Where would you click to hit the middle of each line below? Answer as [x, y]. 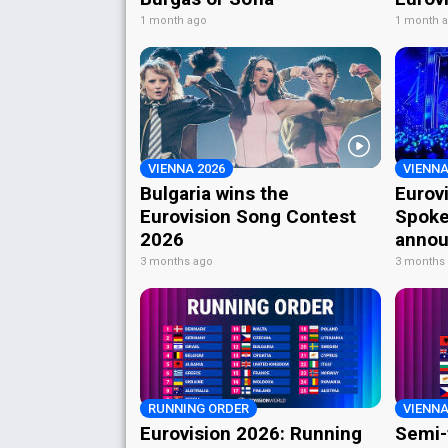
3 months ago [176, 261]
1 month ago [173, 21]
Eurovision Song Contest [248, 216]
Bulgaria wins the [214, 193]
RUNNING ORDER [198, 408]
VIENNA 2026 [186, 168]
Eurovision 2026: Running [251, 433]
